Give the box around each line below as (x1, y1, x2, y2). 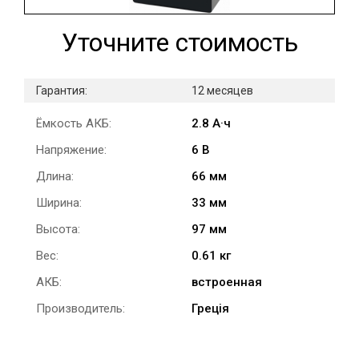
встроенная (192, 274, 262, 289)
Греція (192, 301, 232, 316)
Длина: (36, 168, 74, 184)
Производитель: (36, 301, 125, 316)
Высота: (36, 221, 80, 236)
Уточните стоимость (61, 26, 298, 58)
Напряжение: (36, 142, 107, 157)
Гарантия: (36, 83, 87, 97)
